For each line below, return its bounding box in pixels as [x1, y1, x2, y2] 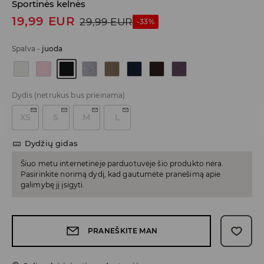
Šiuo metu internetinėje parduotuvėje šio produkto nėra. [21, 159, 224, 169]
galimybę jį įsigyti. [21, 180, 85, 190]
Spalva [12, 44, 35, 54]
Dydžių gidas [25, 138, 78, 148]
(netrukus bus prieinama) [34, 91, 126, 100]
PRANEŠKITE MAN [87, 226, 158, 236]
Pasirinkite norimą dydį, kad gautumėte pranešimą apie [21, 170, 221, 179]
